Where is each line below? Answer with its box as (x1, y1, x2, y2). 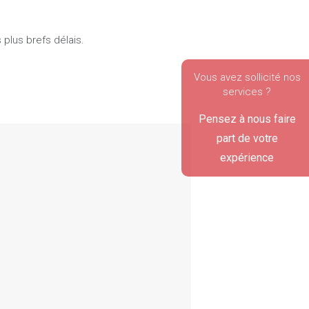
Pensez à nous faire (198, 112, 296, 126)
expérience (220, 151, 274, 164)
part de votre (216, 132, 278, 145)
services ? (223, 86, 271, 98)
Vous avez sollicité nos (193, 71, 301, 83)
